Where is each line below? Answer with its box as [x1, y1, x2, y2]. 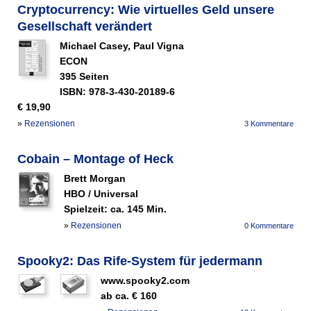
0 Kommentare [244, 221, 294, 230]
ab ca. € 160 [101, 290, 157, 302]
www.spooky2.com [101, 275, 190, 287]
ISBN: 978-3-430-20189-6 [60, 86, 175, 98]
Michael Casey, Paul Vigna [60, 40, 184, 52]
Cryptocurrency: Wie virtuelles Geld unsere [17, 3, 274, 17]
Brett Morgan [64, 173, 126, 185]
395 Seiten [60, 71, 109, 83]
